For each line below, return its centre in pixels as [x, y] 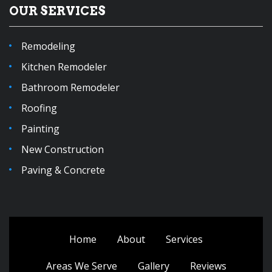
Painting [40, 128]
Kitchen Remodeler [64, 66]
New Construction [63, 149]
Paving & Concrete [63, 170]
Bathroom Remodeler [70, 87]
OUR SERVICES [57, 11]
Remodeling [48, 46]
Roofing [39, 108]
